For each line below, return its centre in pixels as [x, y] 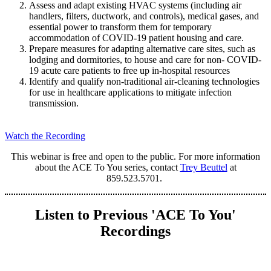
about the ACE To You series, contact [107, 167]
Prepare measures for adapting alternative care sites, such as [142, 48]
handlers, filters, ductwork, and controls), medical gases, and [144, 16]
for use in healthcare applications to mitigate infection [130, 92]
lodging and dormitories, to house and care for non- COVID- [145, 59]
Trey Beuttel [204, 167]
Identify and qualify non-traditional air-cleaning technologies [144, 81]
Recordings [135, 231]
